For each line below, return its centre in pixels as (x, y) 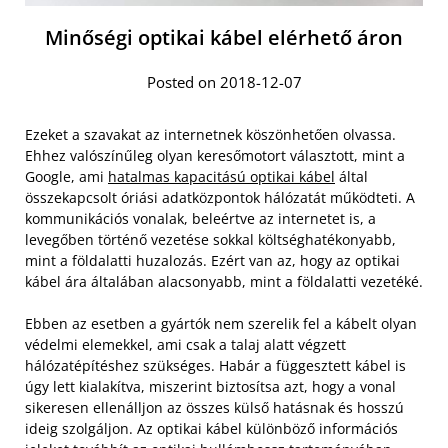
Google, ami (66, 177)
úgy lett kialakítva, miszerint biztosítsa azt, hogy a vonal (210, 387)
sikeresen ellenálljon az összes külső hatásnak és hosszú (214, 408)
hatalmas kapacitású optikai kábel (221, 177)
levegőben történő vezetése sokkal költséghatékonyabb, (210, 240)
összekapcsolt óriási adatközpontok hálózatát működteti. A (220, 198)
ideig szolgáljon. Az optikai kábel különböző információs (211, 429)
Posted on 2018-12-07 (224, 82)
